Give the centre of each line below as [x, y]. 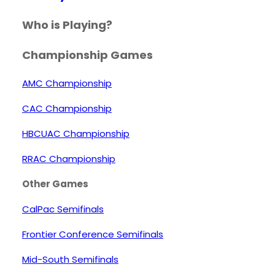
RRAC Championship [69, 159]
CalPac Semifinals [63, 209]
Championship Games [87, 55]
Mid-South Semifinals [70, 260]
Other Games [55, 184]
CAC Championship [67, 109]
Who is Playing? [67, 25]
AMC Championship [67, 83]
